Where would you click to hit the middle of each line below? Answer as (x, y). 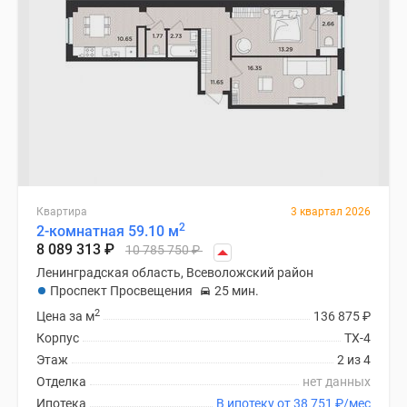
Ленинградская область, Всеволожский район (175, 273)
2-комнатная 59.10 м (108, 231)
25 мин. (237, 291)
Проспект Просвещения (121, 291)
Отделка (61, 382)
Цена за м (65, 316)
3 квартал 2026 (331, 212)
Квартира (62, 212)
